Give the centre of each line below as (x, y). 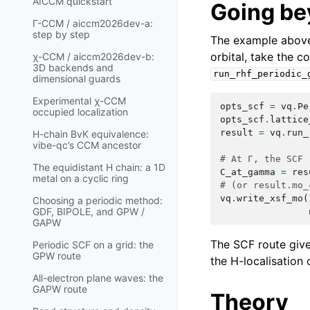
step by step (61, 35)
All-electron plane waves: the (98, 278)
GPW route (57, 256)
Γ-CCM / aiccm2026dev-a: (93, 24)
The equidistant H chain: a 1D (99, 167)
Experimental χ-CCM (79, 101)
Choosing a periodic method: (98, 201)
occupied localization (80, 112)
